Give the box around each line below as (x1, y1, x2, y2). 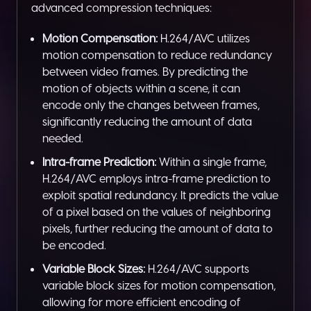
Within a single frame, (156, 155, 267, 169)
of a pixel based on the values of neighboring (42, 205, 271, 219)
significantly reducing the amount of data (42, 115, 252, 128)
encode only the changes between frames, (42, 98, 260, 112)
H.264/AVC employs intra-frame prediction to (42, 171, 271, 185)
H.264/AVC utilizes (158, 31, 250, 45)
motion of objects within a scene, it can (42, 81, 240, 95)
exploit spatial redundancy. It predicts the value (42, 188, 278, 202)
